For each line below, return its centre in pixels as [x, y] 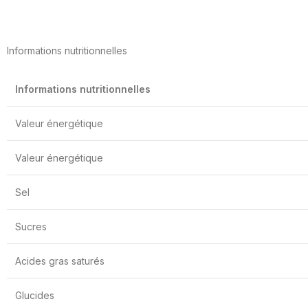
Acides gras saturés [60, 261]
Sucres [31, 226]
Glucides [35, 295]
